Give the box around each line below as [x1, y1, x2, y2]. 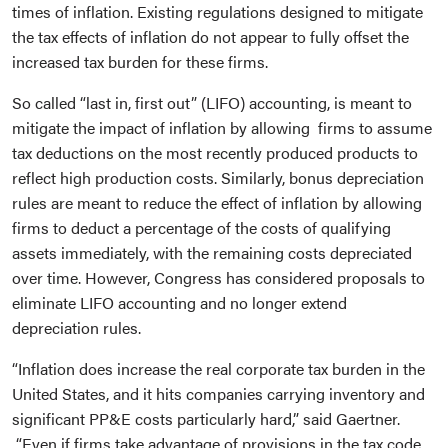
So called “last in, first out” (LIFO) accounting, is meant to [12, 90, 412, 114]
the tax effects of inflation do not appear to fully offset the [12, 24, 409, 48]
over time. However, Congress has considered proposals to [12, 265, 425, 289]
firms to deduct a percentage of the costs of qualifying [12, 215, 391, 239]
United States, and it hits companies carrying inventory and [12, 381, 425, 405]
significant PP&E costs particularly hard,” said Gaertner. [12, 406, 400, 430]
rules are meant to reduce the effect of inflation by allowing [12, 190, 422, 214]
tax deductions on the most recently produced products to [12, 140, 418, 164]
